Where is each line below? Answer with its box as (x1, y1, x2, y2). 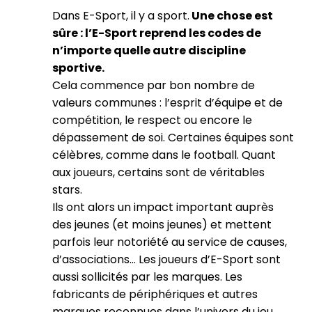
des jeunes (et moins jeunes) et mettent (52, 217, 272, 233)
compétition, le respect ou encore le (52, 112, 252, 128)
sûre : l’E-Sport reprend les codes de (52, 25, 261, 41)
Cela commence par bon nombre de (52, 77, 255, 93)
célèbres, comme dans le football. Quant (52, 147, 276, 163)
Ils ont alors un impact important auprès (52, 199, 274, 215)
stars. (52, 182, 85, 198)
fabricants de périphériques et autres (52, 286, 258, 302)
